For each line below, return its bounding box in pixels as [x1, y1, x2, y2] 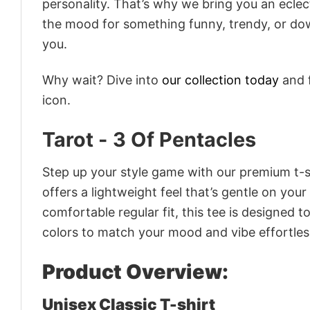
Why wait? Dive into [42, 73, 162, 88]
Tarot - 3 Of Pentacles [42, 127, 256, 152]
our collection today [162, 73, 279, 88]
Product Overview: [42, 259, 228, 284]
